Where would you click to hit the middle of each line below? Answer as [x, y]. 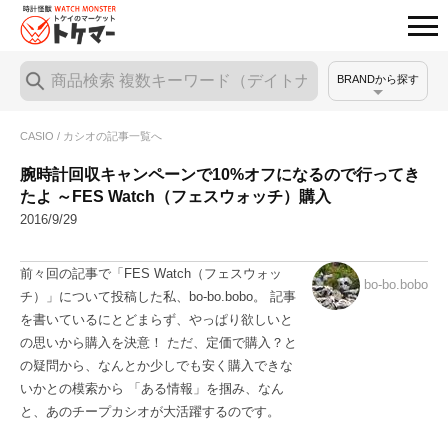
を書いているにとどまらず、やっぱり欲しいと [156, 319]
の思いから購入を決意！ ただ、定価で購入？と [158, 342]
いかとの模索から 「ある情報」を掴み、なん [152, 388]
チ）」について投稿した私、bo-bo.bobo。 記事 [158, 296]
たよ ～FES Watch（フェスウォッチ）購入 [175, 196]
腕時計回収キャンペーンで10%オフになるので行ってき [220, 174]
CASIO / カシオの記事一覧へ [91, 135]
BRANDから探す [378, 79]
